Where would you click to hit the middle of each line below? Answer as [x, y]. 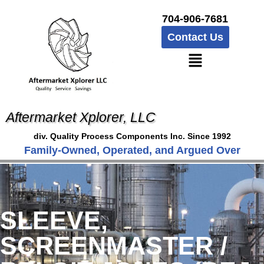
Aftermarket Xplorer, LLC [81, 118]
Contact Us [195, 37]
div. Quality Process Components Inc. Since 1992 [132, 136]
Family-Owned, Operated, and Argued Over [132, 151]
